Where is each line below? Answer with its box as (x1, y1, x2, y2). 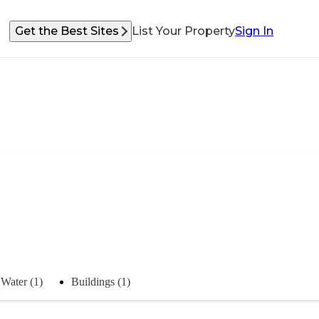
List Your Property (132, 24, 235, 38)
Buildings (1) (71, 275, 130, 288)
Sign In (235, 24, 273, 38)
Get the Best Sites (15, 24, 119, 38)
